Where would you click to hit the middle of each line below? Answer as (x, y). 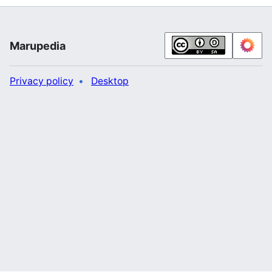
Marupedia (38, 46)
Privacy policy (42, 81)
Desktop (110, 81)
